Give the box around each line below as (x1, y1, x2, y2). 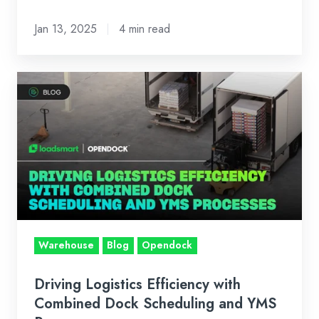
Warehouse (38, 238, 95, 253)
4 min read (118, 20, 170, 37)
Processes (17, 251, 72, 271)
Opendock (142, 238, 193, 253)
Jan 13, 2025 (34, 20, 97, 37)
